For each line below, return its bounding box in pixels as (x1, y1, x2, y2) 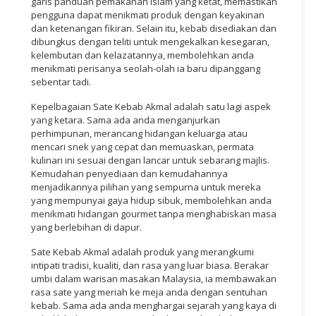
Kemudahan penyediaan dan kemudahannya (31, 166, 228, 180)
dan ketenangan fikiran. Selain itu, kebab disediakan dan (31, 21, 276, 35)
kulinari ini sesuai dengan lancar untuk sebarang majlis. (31, 153, 269, 166)
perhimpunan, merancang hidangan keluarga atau (31, 126, 248, 140)
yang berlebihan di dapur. (31, 220, 142, 233)
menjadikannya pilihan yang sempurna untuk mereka (31, 180, 261, 193)
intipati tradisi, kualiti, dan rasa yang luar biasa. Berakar (31, 258, 269, 272)
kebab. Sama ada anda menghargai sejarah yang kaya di (31, 298, 276, 312)
